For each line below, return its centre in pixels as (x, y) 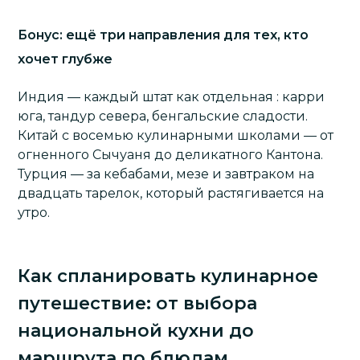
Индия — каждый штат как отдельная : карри (172, 96)
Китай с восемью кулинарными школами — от (176, 135)
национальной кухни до (136, 330)
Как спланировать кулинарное (168, 276)
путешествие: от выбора (138, 303)
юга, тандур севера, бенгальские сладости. (163, 116)
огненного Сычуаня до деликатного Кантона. (171, 154)
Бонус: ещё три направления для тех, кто (164, 35)
